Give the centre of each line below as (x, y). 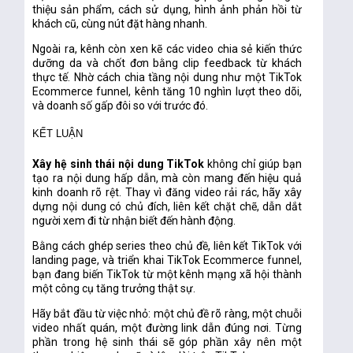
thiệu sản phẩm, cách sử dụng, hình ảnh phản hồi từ (167, 10)
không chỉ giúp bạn (253, 164)
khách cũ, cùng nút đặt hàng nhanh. (120, 24)
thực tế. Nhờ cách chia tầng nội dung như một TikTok (167, 78)
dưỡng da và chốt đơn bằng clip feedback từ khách (167, 63)
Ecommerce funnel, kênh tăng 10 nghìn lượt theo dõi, (167, 92)
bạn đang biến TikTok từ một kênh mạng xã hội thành (167, 275)
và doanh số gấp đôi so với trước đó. (121, 106)
